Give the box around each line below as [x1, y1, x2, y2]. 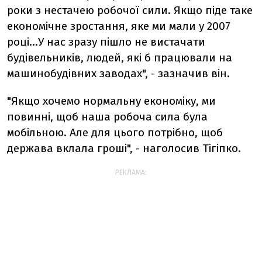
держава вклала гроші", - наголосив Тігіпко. [7, 142, 241, 155]
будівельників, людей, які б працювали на [7, 51, 232, 64]
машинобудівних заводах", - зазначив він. [7, 67, 230, 80]
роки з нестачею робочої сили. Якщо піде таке [7, 4, 253, 17]
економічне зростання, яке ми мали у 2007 [7, 19, 230, 33]
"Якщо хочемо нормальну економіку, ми [7, 94, 216, 108]
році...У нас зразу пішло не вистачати [7, 35, 205, 49]
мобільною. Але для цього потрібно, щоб [7, 126, 223, 139]
